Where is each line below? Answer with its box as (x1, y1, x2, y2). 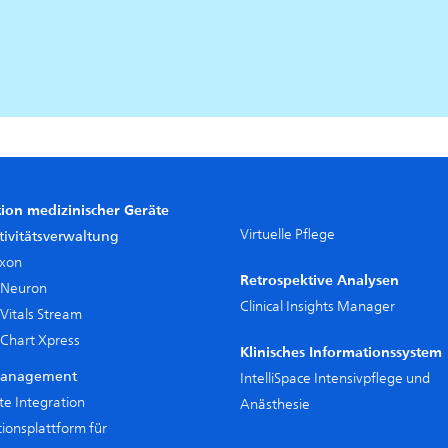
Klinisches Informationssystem (240, 340, 442, 365)
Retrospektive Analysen (240, 268, 399, 293)
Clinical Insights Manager (240, 295, 395, 318)
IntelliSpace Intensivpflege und (240, 367, 430, 390)
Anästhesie (240, 393, 310, 416)
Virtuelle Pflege (240, 223, 335, 246)
